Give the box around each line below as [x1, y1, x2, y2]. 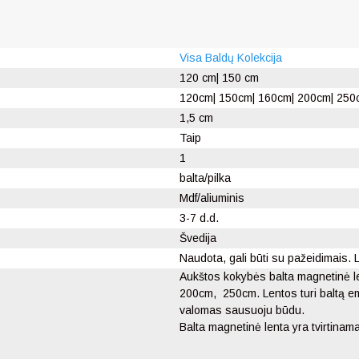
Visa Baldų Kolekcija [179, 51, 282, 65]
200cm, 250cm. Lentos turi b [179, 287, 326, 301]
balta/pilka [179, 171, 231, 185]
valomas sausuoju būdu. [179, 304, 305, 317]
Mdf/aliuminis [179, 192, 244, 205]
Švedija [179, 232, 216, 245]
